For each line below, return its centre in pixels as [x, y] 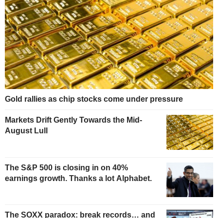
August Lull [26, 130]
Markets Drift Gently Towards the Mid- [73, 120]
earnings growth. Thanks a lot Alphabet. [78, 178]
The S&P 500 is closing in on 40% [66, 167]
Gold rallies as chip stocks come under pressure [94, 99]
